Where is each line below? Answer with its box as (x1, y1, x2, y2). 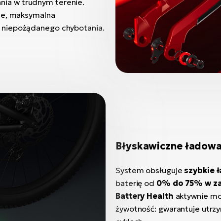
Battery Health (115, 191, 174, 201)
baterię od (115, 178, 156, 188)
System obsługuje (115, 165, 184, 175)
